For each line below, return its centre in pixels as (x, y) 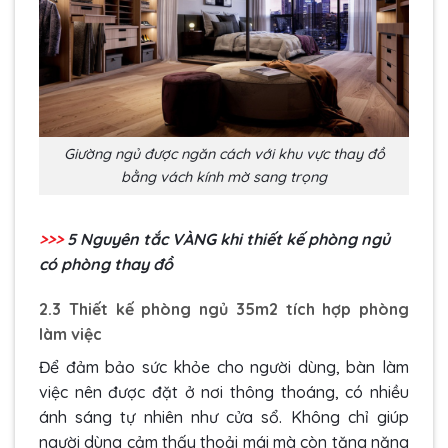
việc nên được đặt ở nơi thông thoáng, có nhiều (224, 392)
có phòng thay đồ (106, 263)
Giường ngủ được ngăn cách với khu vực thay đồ (224, 153)
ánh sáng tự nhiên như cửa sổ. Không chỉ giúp (224, 417)
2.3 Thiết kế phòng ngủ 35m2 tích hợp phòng (224, 309)
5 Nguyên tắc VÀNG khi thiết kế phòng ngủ (228, 238)
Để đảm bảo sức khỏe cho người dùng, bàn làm (224, 367)
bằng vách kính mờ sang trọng (224, 176)
